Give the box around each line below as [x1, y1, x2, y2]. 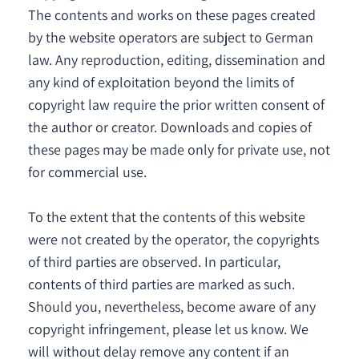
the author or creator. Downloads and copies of [28, 118, 312, 136]
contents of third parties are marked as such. [28, 275, 295, 293]
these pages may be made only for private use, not [28, 140, 330, 159]
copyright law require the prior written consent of [28, 95, 325, 114]
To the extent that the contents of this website [28, 208, 305, 226]
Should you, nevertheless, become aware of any [28, 297, 316, 316]
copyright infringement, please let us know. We [28, 320, 309, 338]
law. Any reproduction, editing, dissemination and [28, 50, 325, 69]
